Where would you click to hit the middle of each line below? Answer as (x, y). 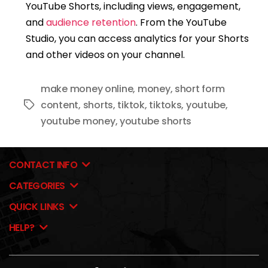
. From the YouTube (181, 22)
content (60, 105)
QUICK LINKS (38, 206)
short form (200, 89)
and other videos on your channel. (105, 54)
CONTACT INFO (44, 165)
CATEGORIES (38, 185)
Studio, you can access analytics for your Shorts (137, 38)
